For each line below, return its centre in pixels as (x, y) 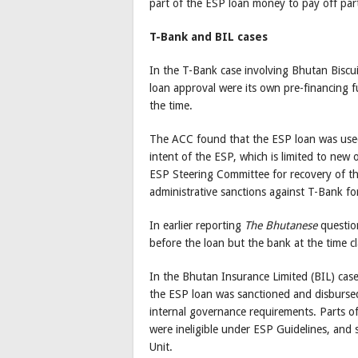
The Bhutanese (281, 226)
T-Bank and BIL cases (209, 37)
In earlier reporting (197, 226)
